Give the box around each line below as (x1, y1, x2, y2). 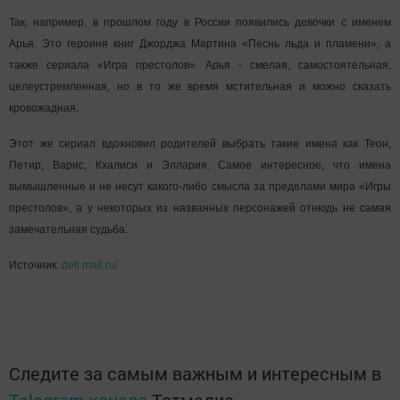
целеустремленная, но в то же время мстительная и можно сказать (9, 80, 391, 93)
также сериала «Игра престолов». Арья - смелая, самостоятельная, (9, 59, 391, 71)
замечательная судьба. (9, 223, 128, 236)
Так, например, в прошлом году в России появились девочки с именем (9, 16, 391, 29)
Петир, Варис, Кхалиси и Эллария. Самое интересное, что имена (9, 159, 391, 171)
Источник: (9, 259, 62, 271)
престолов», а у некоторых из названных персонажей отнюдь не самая (9, 202, 391, 214)
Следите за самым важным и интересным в (9, 362, 381, 385)
